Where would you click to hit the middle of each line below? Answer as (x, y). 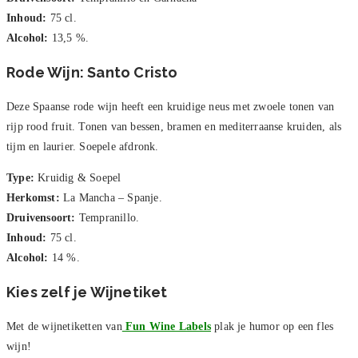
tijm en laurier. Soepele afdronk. (83, 147)
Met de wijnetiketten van (64, 327)
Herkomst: (33, 198)
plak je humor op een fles (272, 327)
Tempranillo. (107, 218)
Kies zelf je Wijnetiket (87, 292)
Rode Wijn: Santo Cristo (92, 73)
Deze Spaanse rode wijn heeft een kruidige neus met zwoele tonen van (171, 107)
